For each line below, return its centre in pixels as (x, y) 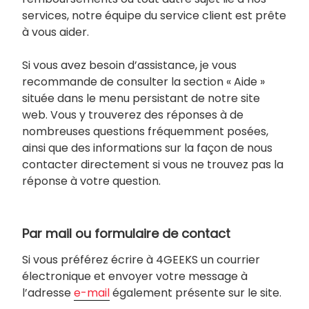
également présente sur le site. (196, 292)
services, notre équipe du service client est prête (154, 16)
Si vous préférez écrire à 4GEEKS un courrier (141, 259)
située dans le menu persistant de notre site (141, 99)
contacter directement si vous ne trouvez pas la (153, 165)
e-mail (92, 292)
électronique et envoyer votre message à (135, 276)
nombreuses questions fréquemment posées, (145, 132)
